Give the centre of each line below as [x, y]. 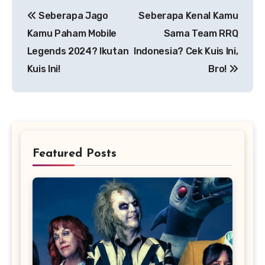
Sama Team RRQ [201, 33]
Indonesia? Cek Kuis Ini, [186, 51]
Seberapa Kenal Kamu [188, 15]
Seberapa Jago [72, 15]
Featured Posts [75, 154]
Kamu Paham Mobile [72, 33]
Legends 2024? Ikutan [78, 51]
